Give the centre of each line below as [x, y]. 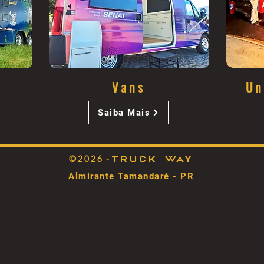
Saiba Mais [124, 113]
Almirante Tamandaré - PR [131, 176]
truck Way [152, 159]
